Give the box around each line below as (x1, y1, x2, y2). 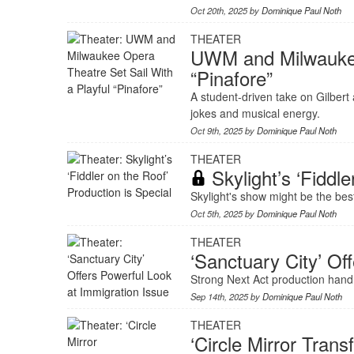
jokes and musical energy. (190, 105, 321, 121)
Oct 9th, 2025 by (190, 124, 258, 137)
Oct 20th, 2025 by (190, 4, 262, 17)
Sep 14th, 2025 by (190, 290, 263, 303)
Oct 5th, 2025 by (190, 207, 258, 220)
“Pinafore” (190, 64, 273, 92)
